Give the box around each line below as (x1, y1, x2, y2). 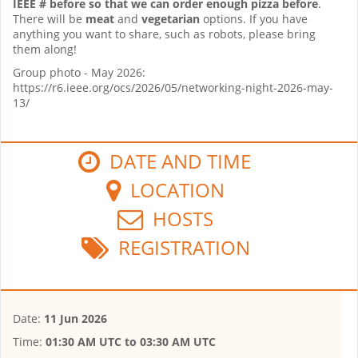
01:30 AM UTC (46, 333, 121, 349)
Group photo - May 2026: (13, 64, 145, 80)
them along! (13, 41, 77, 57)
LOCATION (121, 176, 225, 203)
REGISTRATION (108, 233, 250, 261)
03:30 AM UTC (140, 333, 216, 349)
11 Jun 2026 (44, 310, 107, 326)
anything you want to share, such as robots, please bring (13, 26, 316, 42)
